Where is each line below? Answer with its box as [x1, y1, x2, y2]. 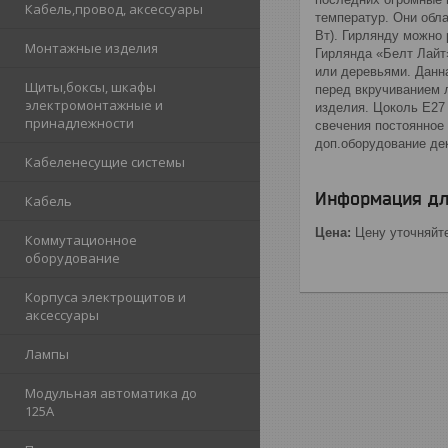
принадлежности [25, 114, 134, 133]
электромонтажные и [25, 96, 163, 115]
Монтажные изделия [25, 39, 158, 58]
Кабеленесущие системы [25, 153, 185, 172]
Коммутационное [25, 231, 137, 250]
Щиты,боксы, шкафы [25, 78, 156, 97]
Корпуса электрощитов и [25, 288, 186, 307]
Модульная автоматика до [25, 384, 197, 403]
